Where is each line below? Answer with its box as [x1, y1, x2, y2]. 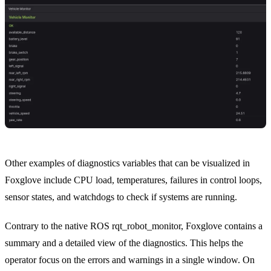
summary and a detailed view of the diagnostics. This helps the [5, 237, 243, 248]
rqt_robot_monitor [112, 220, 181, 231]
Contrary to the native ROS [5, 220, 112, 231]
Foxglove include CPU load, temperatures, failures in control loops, [5, 174, 262, 185]
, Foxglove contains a [181, 220, 263, 231]
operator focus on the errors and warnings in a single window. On [5, 254, 255, 265]
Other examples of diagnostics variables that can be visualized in [5, 157, 250, 168]
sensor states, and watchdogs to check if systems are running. [5, 191, 237, 202]
